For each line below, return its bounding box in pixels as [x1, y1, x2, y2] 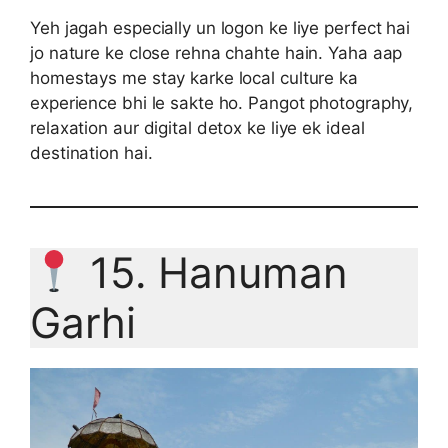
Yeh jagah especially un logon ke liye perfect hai [30, 18, 411, 39]
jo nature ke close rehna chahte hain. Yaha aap [30, 43, 403, 64]
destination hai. [30, 143, 153, 164]
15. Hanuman [77, 247, 348, 299]
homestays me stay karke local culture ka [30, 68, 358, 89]
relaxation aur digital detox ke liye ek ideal [30, 118, 365, 139]
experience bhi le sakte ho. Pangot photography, [30, 93, 414, 114]
